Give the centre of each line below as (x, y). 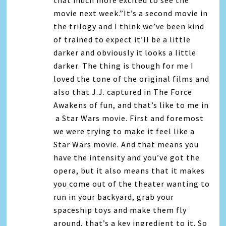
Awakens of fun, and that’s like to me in (131, 105)
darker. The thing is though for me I (124, 66)
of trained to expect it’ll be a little (122, 40)
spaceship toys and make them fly (120, 210)
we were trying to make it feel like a (124, 131)
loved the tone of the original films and (132, 79)
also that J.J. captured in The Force (123, 92)
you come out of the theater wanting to (132, 184)
